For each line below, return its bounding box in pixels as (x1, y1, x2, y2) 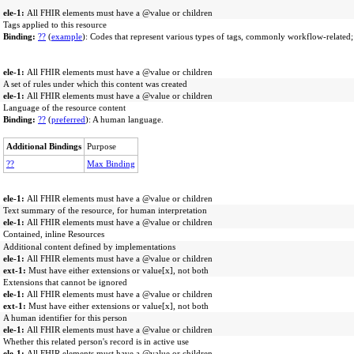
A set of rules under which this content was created (3, 79, 187, 88)
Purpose (87, 141, 116, 151)
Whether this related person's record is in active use (3, 337, 189, 346)
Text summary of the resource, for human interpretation (3, 205, 207, 215)
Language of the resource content (3, 103, 126, 112)
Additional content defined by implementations (3, 242, 175, 251)
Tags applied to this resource (3, 20, 107, 29)
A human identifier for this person (3, 313, 127, 322)
